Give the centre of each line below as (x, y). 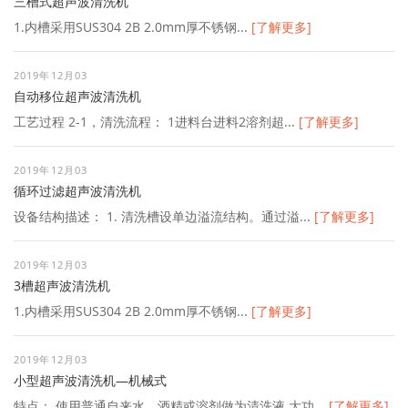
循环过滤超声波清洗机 (77, 190)
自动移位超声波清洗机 (77, 96)
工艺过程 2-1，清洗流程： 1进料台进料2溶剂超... (156, 121)
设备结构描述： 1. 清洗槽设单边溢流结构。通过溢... (164, 216)
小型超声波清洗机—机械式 (90, 380)
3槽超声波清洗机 (62, 285)
